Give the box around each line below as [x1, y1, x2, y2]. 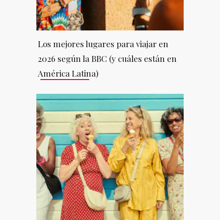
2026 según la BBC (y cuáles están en [37, 53, 177, 64]
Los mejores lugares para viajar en [37, 38, 168, 49]
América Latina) [37, 67, 98, 79]
